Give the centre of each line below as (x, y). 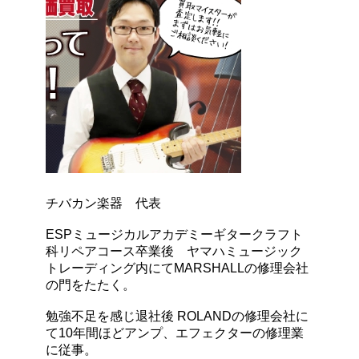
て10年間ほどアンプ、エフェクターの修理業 (174, 333)
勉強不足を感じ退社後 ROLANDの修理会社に (177, 316)
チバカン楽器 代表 (103, 203)
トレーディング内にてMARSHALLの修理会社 (177, 268)
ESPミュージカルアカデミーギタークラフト (174, 234)
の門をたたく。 (90, 284)
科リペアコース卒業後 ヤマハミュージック (173, 251)
